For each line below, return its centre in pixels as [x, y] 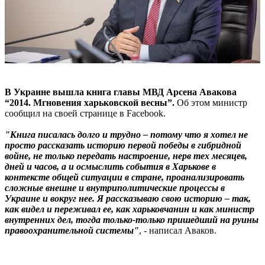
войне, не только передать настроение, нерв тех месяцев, [126, 156]
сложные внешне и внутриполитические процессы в [115, 188]
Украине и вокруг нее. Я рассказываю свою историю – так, [128, 199]
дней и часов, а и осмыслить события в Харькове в [110, 167]
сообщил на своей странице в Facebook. [85, 114]
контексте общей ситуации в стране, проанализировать [125, 177]
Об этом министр [211, 103]
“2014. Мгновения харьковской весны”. [90, 103]
